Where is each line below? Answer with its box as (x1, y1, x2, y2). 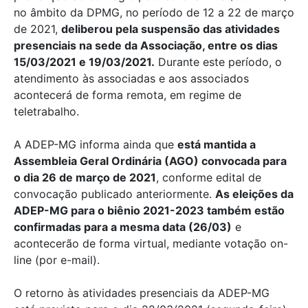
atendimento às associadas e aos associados (14, 71, 249, 85)
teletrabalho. (14, 104, 79, 118)
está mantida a (177, 137, 256, 151)
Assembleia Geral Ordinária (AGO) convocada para (14, 154, 287, 168)
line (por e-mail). (14, 253, 100, 267)
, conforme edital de (156, 170, 261, 184)
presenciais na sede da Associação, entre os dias (14, 38, 278, 52)
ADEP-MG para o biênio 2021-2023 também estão (14, 203, 285, 217)
